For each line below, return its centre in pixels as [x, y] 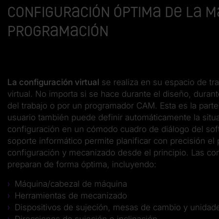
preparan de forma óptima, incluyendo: [83, 164]
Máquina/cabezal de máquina [71, 184]
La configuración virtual [53, 82]
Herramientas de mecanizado [71, 195]
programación [58, 31]
